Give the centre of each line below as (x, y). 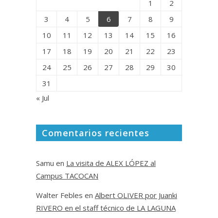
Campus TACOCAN (67, 175)
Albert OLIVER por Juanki (136, 195)
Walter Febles (59, 195)
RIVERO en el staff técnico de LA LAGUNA (106, 208)
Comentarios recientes (96, 133)
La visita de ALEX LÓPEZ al (111, 163)
